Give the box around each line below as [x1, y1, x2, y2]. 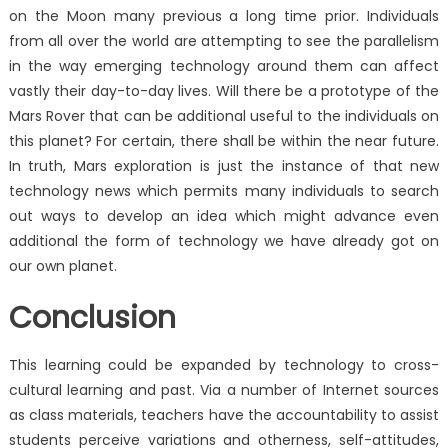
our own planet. [8, 256, 117, 277]
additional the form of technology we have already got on [8, 231, 440, 252]
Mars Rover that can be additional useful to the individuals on [8, 106, 440, 127]
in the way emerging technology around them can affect [8, 56, 440, 77]
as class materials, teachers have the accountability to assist [8, 405, 440, 426]
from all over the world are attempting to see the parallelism [8, 31, 440, 52]
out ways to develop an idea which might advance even [8, 206, 440, 227]
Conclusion [8, 297, 176, 340]
